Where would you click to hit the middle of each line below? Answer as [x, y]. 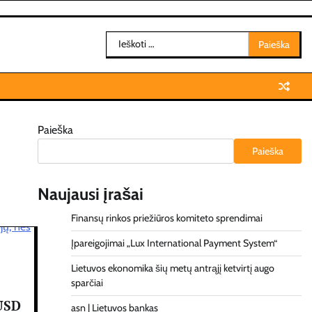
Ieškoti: [122, 39]
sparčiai [87, 283]
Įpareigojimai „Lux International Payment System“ [174, 243]
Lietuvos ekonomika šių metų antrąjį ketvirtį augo [172, 268]
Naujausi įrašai [90, 194]
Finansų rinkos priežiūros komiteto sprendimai [166, 218]
